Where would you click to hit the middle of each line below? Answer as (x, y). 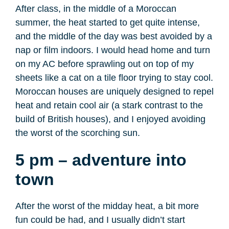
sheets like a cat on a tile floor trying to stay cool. (114, 78)
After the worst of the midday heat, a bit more (107, 206)
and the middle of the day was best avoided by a (114, 37)
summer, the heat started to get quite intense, (108, 23)
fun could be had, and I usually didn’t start (100, 220)
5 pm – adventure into (101, 160)
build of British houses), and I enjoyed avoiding (110, 119)
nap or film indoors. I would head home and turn (113, 50)
